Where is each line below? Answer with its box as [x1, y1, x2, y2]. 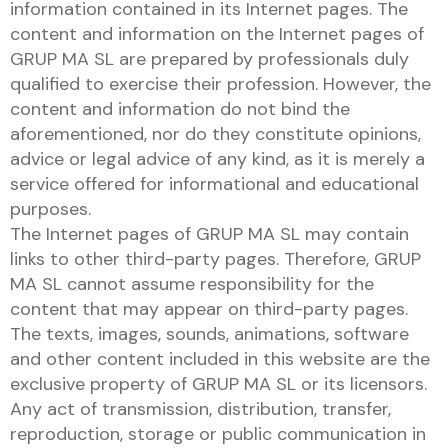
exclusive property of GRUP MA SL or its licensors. [10, 372, 427, 396]
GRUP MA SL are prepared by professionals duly [10, 47, 409, 71]
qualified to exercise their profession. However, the [10, 72, 431, 96]
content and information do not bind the [10, 97, 350, 121]
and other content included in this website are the [10, 347, 430, 371]
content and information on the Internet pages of [10, 22, 424, 46]
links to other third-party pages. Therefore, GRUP [10, 247, 421, 271]
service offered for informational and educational [10, 172, 419, 196]
